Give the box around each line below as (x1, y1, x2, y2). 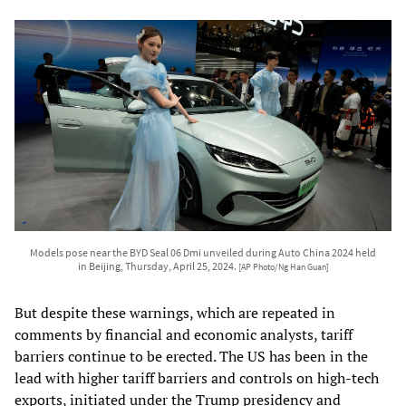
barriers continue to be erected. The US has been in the (14, 346, 368, 367)
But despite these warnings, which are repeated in (14, 303, 335, 324)
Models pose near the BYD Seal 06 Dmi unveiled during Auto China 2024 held (30, 246, 376, 260)
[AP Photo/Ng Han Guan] (237, 262, 329, 274)
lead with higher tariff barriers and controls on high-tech (14, 368, 379, 389)
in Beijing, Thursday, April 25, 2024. (77, 259, 238, 274)
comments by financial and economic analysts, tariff (14, 324, 353, 345)
